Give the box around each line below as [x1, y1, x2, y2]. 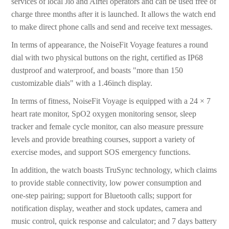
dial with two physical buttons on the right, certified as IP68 [11, 53, 203, 62]
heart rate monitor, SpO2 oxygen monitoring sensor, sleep [11, 109, 197, 119]
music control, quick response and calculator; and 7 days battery [11, 217, 217, 226]
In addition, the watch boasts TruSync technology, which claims [11, 166, 217, 175]
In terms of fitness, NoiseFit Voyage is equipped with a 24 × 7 [11, 97, 211, 106]
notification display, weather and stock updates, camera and [11, 204, 202, 213]
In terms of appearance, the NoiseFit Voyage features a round [11, 40, 209, 50]
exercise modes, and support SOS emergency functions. [11, 148, 191, 157]
